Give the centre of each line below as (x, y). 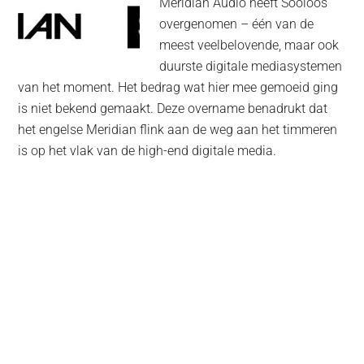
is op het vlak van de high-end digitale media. (147, 151)
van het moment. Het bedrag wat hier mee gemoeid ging (178, 88)
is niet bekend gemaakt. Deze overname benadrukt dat (173, 109)
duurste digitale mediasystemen (251, 67)
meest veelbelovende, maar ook (249, 45)
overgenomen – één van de (237, 24)
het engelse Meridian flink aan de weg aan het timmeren (178, 130)
